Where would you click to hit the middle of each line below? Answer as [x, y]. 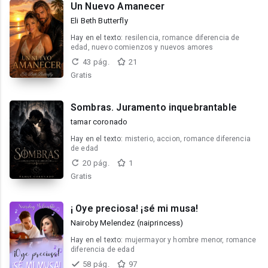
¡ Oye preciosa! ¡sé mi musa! [135, 208]
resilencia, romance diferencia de [182, 38]
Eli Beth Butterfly [99, 21]
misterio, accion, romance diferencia [188, 139]
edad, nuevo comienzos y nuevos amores [142, 47]
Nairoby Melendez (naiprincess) [127, 223]
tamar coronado [99, 122]
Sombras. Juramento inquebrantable [154, 107]
